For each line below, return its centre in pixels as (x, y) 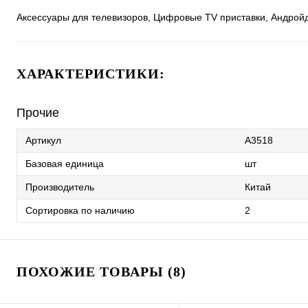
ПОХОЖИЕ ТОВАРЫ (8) (101, 272)
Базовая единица (65, 164)
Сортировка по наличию (80, 211)
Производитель (60, 187)
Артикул (43, 141)
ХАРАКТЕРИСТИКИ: (91, 74)
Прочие (38, 113)
